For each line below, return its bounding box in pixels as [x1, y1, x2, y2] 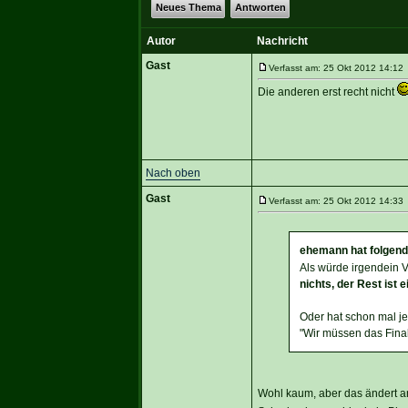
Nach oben [145, 166, 200, 179]
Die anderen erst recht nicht [257, 85, 397, 98]
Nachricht [256, 34, 308, 47]
